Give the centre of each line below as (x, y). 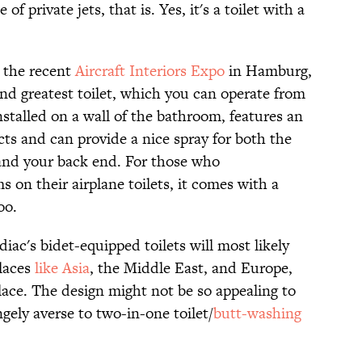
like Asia (62, 268)
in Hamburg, (268, 71)
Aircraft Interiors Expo (150, 71)
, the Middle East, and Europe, (191, 268)
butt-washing (257, 314)
